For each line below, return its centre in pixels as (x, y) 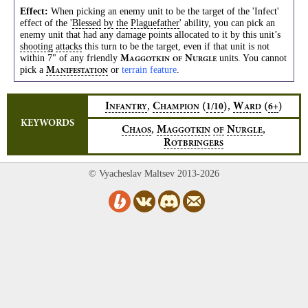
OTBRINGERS (197, 144)
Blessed (87, 23)
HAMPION (179, 107)
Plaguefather (155, 23)
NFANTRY (128, 107)
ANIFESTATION (81, 71)
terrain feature (149, 69)
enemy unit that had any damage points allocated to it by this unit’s (150, 34)
